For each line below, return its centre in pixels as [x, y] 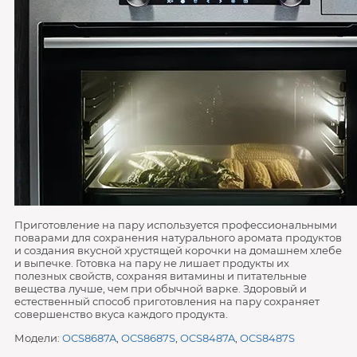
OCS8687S [148, 338]
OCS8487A [207, 338]
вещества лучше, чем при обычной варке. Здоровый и [160, 288]
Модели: [38, 338]
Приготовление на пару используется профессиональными [175, 225]
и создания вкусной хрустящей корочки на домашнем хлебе [178, 250]
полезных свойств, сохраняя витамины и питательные [160, 276]
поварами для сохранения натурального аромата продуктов [178, 237]
